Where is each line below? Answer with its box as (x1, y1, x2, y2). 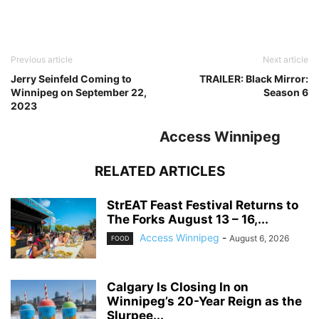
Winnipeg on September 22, (11, 85, 147, 98)
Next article (263, 53, 308, 65)
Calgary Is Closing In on (107, 279, 249, 294)
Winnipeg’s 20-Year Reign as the (107, 293, 302, 308)
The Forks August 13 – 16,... (107, 211, 268, 226)
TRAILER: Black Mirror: (199, 72, 308, 85)
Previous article (11, 53, 73, 65)
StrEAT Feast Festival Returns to (107, 197, 298, 212)
